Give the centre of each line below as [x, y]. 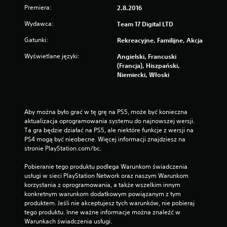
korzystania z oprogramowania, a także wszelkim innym [102, 185]
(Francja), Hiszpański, [148, 66]
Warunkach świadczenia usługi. [68, 221]
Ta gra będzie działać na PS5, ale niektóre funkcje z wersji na [109, 130]
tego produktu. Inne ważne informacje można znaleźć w [102, 212]
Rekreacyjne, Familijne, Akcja [160, 40]
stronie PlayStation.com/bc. [63, 148]
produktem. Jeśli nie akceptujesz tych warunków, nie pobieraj [109, 203]
